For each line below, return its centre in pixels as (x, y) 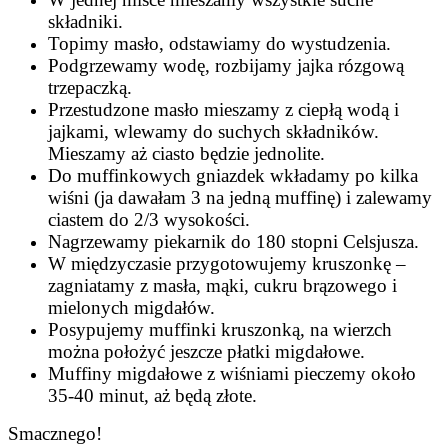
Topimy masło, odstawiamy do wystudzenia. (219, 43)
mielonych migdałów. (131, 307)
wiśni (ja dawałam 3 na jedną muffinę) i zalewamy (240, 197)
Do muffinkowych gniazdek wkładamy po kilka (233, 175)
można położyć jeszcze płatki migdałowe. (206, 351)
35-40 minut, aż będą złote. (152, 395)
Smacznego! (55, 433)
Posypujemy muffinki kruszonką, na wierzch (220, 329)
